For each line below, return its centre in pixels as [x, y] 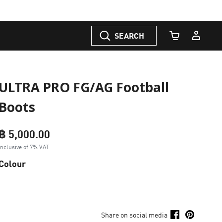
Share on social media [134, 215]
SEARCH [129, 35]
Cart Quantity [191, 41]
